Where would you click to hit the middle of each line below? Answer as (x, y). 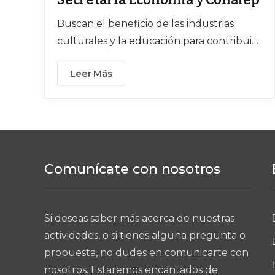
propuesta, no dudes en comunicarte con (146, 252)
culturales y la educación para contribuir (157, 41)
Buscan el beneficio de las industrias (145, 23)
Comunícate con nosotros (132, 169)
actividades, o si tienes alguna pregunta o (145, 235)
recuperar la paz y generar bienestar (147, 75)
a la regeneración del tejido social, (139, 58)
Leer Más (91, 73)
